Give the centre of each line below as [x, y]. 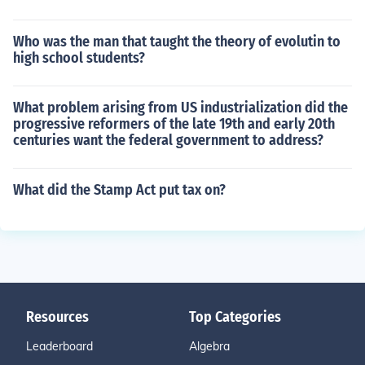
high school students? [79, 58]
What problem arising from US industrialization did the [180, 108]
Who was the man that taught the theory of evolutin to [177, 42]
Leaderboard [59, 346]
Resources [57, 317]
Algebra [209, 346]
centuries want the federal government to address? [168, 140]
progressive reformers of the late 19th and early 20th [174, 124]
